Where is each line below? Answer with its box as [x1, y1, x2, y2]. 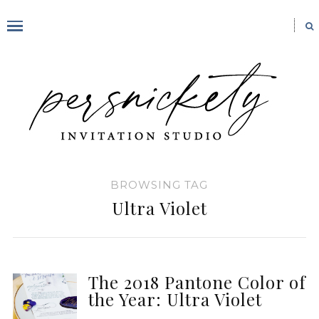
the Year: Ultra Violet [88, 288, 262, 310]
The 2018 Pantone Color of [88, 271, 306, 293]
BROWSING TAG [110, 178, 209, 192]
